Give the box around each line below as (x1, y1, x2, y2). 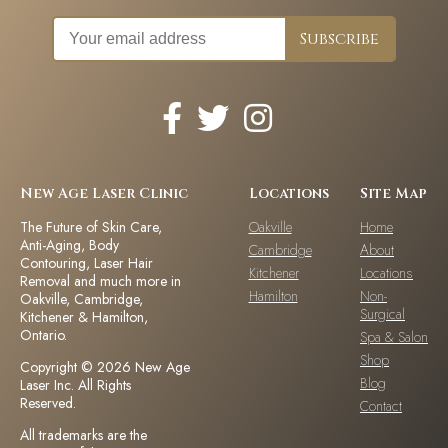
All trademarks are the (20, 425, 147, 446)
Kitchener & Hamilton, (20, 307, 148, 328)
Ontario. (20, 325, 67, 346)
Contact (360, 396, 402, 417)
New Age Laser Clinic (20, 184, 188, 204)
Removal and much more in (20, 271, 181, 292)
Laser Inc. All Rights (20, 375, 131, 396)
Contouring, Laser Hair (20, 253, 153, 274)
